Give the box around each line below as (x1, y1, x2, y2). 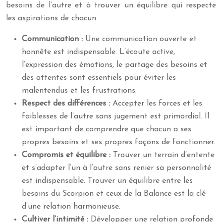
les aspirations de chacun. (6, 14, 98, 22)
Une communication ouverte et (85, 35, 197, 43)
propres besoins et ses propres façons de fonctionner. (22, 138, 215, 146)
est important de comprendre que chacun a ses (22, 125, 191, 133)
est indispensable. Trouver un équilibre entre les (22, 177, 193, 185)
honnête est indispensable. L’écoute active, (22, 48, 175, 56)
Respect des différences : (22, 100, 112, 108)
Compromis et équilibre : (22, 151, 113, 159)
